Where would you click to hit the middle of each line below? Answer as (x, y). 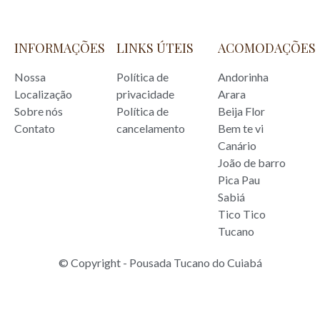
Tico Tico (242, 214)
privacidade (145, 94)
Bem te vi (241, 128)
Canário (237, 145)
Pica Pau (239, 179)
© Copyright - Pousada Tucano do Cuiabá (160, 262)
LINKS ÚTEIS (155, 47)
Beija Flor (242, 111)
